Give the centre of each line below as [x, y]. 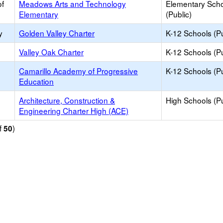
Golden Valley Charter [57, 33]
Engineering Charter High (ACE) [74, 111]
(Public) [179, 14]
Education [36, 81]
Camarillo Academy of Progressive [78, 71]
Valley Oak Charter [51, 52]
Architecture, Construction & [67, 100]
